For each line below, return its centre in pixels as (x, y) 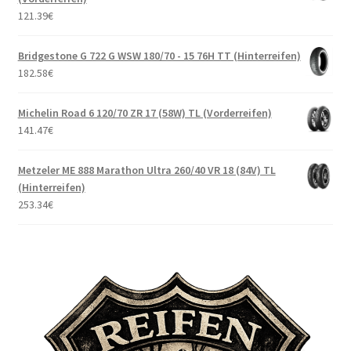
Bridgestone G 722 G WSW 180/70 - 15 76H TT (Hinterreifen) (159, 56)
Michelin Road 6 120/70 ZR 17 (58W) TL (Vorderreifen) (145, 113)
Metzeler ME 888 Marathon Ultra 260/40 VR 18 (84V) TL (147, 170)
